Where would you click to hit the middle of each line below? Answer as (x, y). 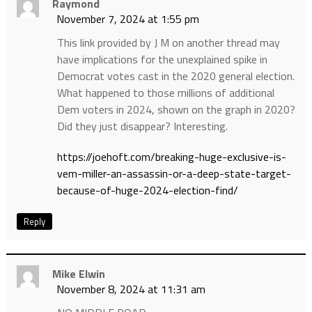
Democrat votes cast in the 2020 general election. (175, 76)
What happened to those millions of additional (165, 93)
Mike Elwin (78, 274)
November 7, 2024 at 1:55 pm (127, 19)
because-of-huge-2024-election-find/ (147, 190)
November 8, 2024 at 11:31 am (131, 289)
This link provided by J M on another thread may (168, 43)
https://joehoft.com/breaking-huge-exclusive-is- (171, 157)
